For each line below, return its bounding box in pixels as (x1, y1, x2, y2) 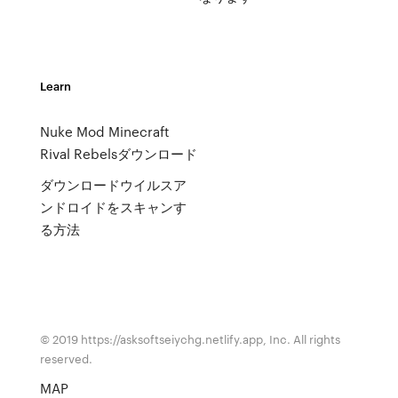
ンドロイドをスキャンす (39, 197, 187, 217)
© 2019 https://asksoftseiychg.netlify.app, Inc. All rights (39, 330, 340, 347)
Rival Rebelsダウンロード (39, 144, 197, 163)
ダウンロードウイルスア (39, 175, 187, 195)
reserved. (39, 350, 92, 367)
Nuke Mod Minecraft (39, 122, 170, 141)
